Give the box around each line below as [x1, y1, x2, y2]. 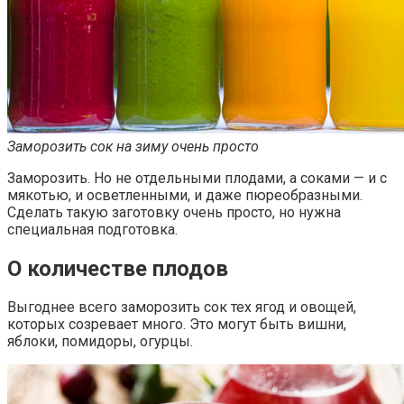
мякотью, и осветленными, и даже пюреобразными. [7, 186, 363, 204]
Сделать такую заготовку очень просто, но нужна [7, 203, 341, 221]
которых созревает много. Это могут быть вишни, [7, 316, 346, 334]
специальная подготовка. [7, 220, 178, 238]
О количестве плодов [7, 255, 228, 281]
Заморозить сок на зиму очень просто [7, 137, 259, 155]
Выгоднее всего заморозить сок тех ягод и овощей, [7, 298, 356, 317]
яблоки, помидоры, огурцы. [7, 333, 193, 351]
